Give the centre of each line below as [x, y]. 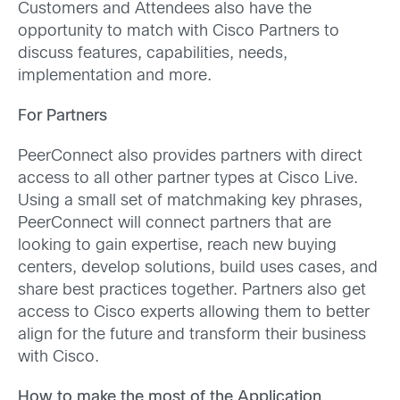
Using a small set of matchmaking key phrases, [190, 202]
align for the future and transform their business [192, 336]
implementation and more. [115, 76]
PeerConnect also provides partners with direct [190, 157]
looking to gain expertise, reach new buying [177, 246]
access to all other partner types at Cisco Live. [188, 179]
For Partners [62, 116]
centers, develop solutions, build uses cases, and [198, 269]
